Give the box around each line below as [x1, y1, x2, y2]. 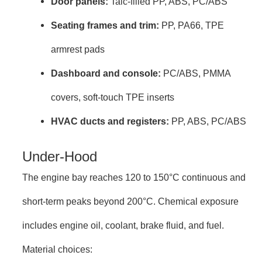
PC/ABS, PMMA [161, 67, 231, 78]
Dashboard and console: [51, 67, 161, 78]
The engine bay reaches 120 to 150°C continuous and [22, 172, 246, 183]
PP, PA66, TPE [159, 19, 225, 30]
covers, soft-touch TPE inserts [51, 91, 175, 102]
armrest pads [51, 43, 105, 54]
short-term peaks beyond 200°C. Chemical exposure [22, 196, 239, 207]
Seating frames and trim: [51, 19, 160, 30]
